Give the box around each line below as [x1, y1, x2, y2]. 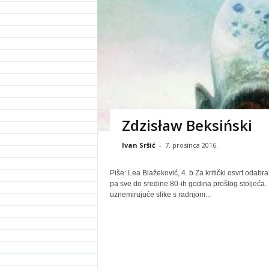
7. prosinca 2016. [165, 141, 218, 150]
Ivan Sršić [121, 141, 156, 150]
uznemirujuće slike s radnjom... [109, 190, 211, 199]
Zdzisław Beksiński [121, 115, 252, 135]
